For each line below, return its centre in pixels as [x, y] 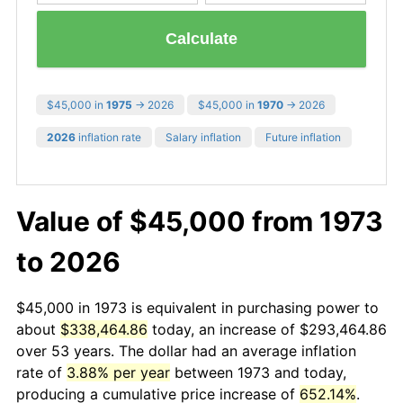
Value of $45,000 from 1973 [200, 221]
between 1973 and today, [258, 372]
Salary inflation [203, 137]
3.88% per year [118, 372]
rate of [41, 372]
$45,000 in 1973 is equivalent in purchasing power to [197, 307]
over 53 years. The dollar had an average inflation [186, 350]
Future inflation [303, 137]
